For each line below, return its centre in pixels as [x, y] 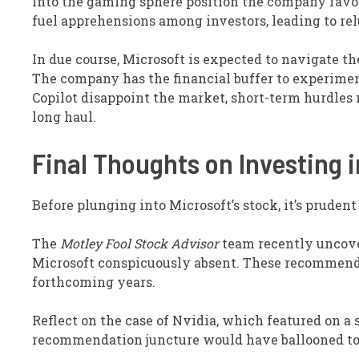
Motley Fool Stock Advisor [139, 243]
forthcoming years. [94, 282]
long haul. [64, 117]
